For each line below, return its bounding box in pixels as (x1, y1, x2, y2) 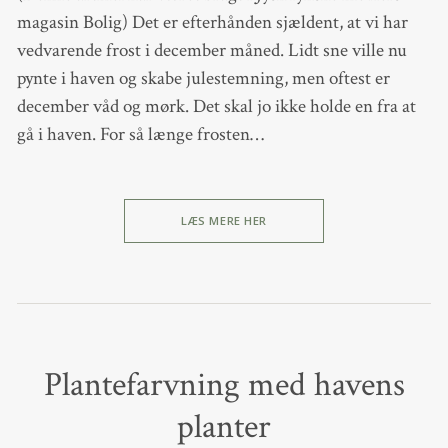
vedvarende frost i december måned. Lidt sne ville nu (16, 37, 407, 63)
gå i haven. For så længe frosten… (16, 121, 264, 147)
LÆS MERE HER (181, 213, 267, 229)
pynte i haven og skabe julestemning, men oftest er (16, 65, 390, 91)
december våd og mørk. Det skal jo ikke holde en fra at (16, 93, 416, 119)
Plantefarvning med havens (43, 362, 405, 407)
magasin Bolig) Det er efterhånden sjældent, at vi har (16, 9, 408, 35)
